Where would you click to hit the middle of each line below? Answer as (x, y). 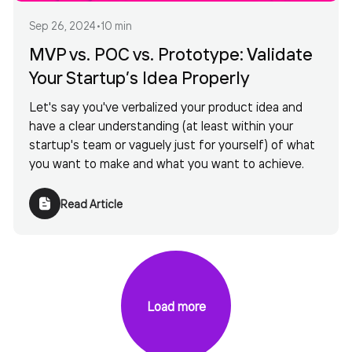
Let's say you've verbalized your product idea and (166, 106)
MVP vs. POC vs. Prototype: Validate (171, 54)
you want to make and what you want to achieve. (167, 163)
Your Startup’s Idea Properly (139, 77)
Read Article (92, 203)
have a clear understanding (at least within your (161, 125)
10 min (117, 26)
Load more (176, 306)
